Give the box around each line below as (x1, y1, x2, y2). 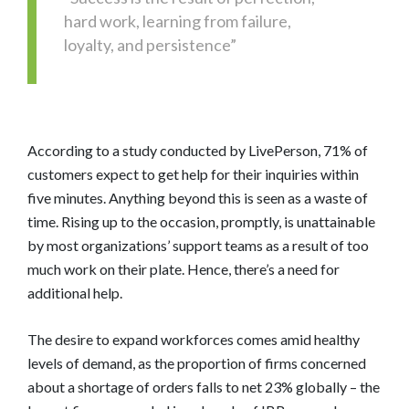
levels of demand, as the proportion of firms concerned (27, 354, 366, 372)
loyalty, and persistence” (64, 35, 236, 56)
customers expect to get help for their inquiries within (27, 165, 359, 184)
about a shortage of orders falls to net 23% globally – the (27, 378, 380, 396)
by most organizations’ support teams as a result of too (27, 236, 369, 255)
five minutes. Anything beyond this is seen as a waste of (27, 189, 368, 207)
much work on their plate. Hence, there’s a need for (27, 260, 340, 278)
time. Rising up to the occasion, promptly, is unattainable (27, 213, 375, 231)
